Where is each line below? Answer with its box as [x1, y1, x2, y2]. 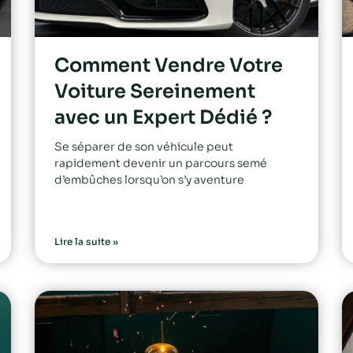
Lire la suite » [54, 235, 118, 247]
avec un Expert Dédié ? [54, 105, 272, 129]
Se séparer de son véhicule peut [54, 139, 233, 154]
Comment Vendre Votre [54, 53, 283, 77]
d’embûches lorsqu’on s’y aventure [54, 172, 244, 187]
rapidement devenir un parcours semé [54, 155, 267, 170]
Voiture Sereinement [54, 79, 255, 103]
